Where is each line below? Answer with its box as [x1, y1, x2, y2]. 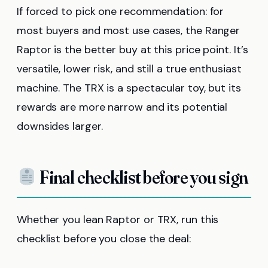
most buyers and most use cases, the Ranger [17, 23, 240, 38]
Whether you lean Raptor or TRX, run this [17, 212, 219, 227]
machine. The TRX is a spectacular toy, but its [17, 81, 241, 96]
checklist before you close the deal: [17, 232, 191, 246]
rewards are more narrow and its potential [17, 100, 228, 115]
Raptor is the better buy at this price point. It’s [17, 42, 248, 57]
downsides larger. [17, 119, 103, 134]
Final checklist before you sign [37, 166, 248, 189]
